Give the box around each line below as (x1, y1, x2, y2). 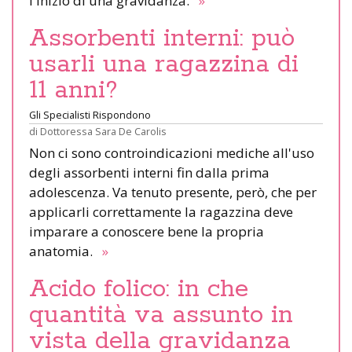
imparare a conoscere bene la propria (29, 222, 264, 241)
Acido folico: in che (29, 273, 248, 306)
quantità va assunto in (29, 299, 293, 332)
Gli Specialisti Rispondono (29, 108, 151, 123)
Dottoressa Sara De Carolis (40, 124, 167, 139)
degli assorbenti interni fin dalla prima (29, 163, 269, 182)
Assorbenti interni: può (29, 23, 295, 55)
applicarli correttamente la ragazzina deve (29, 203, 293, 222)
